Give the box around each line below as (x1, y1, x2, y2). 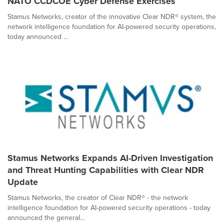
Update (7, 175, 38, 188)
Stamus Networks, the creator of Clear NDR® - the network (7, 192, 188, 203)
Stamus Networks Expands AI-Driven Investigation (7, 151, 213, 164)
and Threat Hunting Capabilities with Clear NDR (7, 163, 204, 176)
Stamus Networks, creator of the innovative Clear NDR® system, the (7, 11, 216, 22)
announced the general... (7, 212, 84, 223)
